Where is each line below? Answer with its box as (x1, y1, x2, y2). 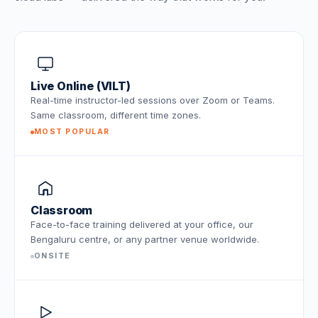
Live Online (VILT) (31, 79, 131, 93)
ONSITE (34, 251, 71, 261)
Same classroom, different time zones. (31, 109, 201, 121)
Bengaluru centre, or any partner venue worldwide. (31, 234, 259, 245)
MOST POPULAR (34, 127, 110, 136)
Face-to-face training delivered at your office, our (31, 219, 253, 230)
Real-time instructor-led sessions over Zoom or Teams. (31, 94, 275, 106)
